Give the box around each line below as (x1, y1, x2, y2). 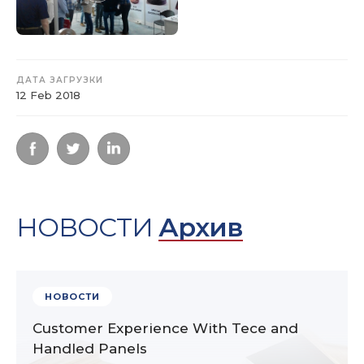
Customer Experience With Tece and (32, 319, 298, 336)
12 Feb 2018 (16, 88, 80, 102)
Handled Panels (32, 340, 147, 357)
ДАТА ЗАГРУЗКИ (16, 74, 103, 85)
